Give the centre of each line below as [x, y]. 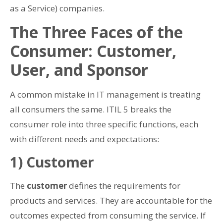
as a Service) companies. [57, 8]
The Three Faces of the [96, 32]
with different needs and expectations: [84, 139]
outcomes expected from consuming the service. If [108, 215]
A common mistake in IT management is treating [105, 95]
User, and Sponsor [79, 70]
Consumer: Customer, [93, 51]
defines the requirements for [124, 185]
